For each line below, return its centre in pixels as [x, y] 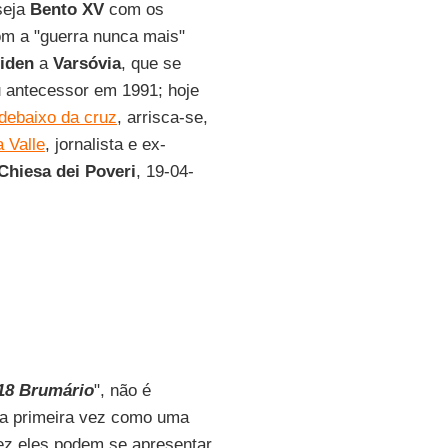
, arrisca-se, [162, 117]
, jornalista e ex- [105, 144]
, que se [150, 63]
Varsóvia [86, 63]
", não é [122, 390]
